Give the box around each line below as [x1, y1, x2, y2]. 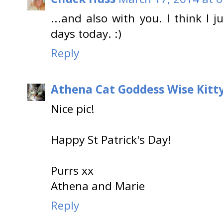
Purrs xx [51, 162, 94, 178]
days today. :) [51, 26, 121, 42]
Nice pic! [51, 101, 95, 116]
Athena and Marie [51, 178, 145, 194]
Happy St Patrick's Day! [51, 131, 171, 147]
